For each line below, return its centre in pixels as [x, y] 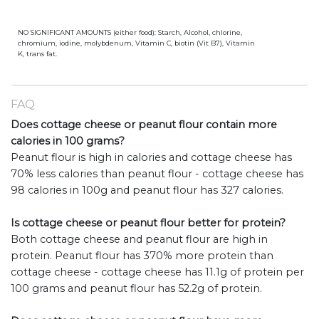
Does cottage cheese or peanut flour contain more [144, 125]
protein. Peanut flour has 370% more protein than [142, 256]
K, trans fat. [37, 54]
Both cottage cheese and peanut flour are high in [139, 240]
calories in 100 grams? [68, 141]
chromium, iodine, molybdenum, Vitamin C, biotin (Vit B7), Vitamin [136, 43]
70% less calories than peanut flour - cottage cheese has [157, 174]
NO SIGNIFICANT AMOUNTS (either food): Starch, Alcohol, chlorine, [130, 33]
